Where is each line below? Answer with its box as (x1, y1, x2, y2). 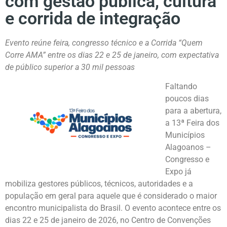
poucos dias (165, 94, 209, 104)
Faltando (165, 82, 197, 92)
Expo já (165, 167, 192, 177)
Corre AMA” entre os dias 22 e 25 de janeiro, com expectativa (5, 50, 219, 60)
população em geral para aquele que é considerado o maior (5, 191, 217, 201)
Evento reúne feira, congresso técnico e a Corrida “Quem (5, 38, 203, 48)
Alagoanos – (165, 142, 211, 153)
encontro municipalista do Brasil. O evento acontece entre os (5, 203, 221, 213)
